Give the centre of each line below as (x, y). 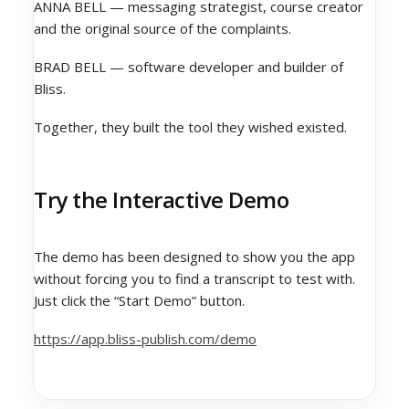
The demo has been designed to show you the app (194, 257)
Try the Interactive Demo (162, 199)
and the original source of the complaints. (163, 28)
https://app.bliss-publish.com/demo (145, 339)
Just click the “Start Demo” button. (139, 300)
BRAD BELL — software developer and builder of (189, 67)
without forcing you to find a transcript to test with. (194, 278)
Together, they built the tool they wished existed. (190, 127)
